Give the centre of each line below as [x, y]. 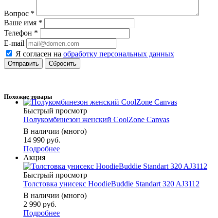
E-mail [14, 43]
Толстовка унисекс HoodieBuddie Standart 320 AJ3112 [111, 184]
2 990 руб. [40, 204]
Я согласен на [39, 54]
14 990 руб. [42, 140]
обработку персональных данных [119, 54]
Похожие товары [28, 96]
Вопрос [17, 13]
